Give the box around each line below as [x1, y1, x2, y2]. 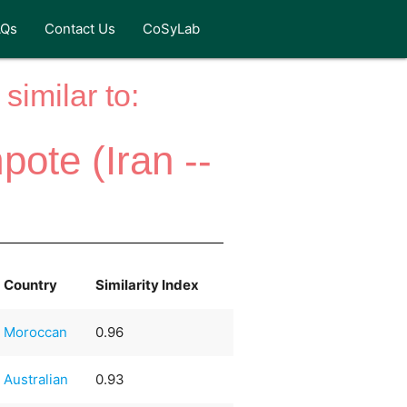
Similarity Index [95, 275, 200, 293]
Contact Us [45, 20, 116, 37]
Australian [4, 370, 69, 388]
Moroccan [4, 323, 68, 341]
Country [4, 275, 58, 293]
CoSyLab [143, 20, 201, 37]
